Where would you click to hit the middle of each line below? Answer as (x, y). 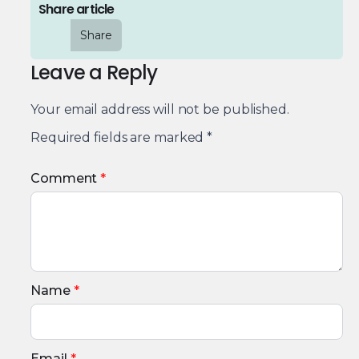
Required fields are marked (119, 138)
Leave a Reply (94, 73)
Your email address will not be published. (160, 110)
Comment (64, 179)
